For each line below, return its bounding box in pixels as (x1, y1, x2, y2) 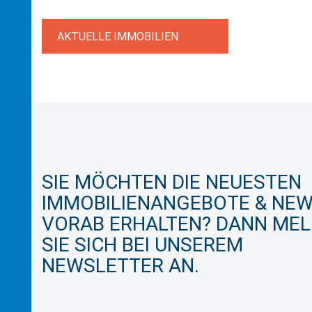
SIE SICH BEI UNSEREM (42, 233, 243, 256)
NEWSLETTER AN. (42, 254, 199, 277)
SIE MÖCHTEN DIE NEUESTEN (42, 171, 302, 194)
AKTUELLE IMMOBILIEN (57, 30, 178, 43)
